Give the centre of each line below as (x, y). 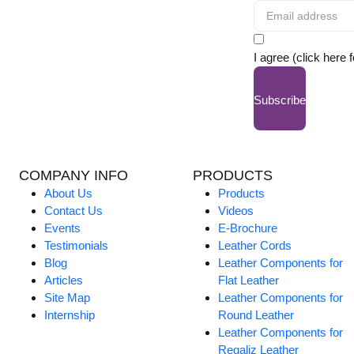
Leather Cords (255, 246)
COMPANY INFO (74, 176)
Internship (70, 315)
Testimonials (77, 246)
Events (63, 228)
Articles (64, 281)
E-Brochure (248, 228)
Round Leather (256, 315)
